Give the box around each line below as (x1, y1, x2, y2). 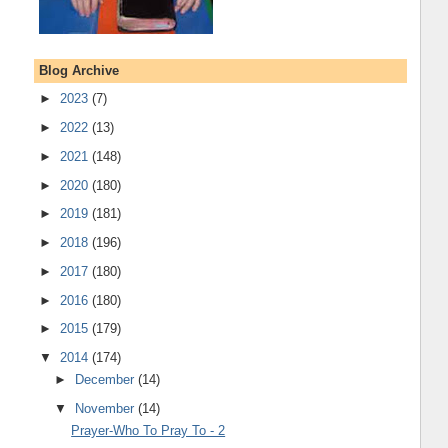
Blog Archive (38, 62, 119, 78)
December (75, 372, 139, 388)
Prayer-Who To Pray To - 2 (71, 423, 226, 439)
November (75, 401, 139, 417)
